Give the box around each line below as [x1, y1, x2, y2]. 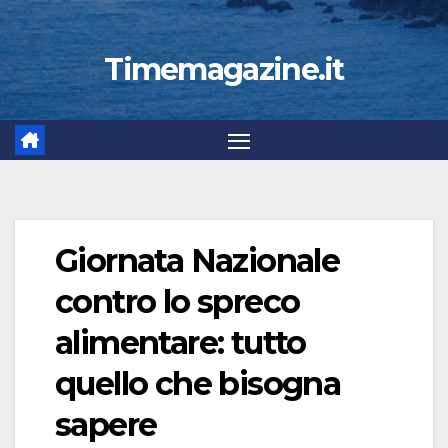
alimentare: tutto [55, 323, 306, 363]
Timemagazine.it [104, 51, 344, 88]
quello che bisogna [55, 364, 341, 404]
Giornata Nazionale [55, 241, 340, 281]
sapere [55, 405, 157, 445]
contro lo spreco [55, 282, 300, 322]
